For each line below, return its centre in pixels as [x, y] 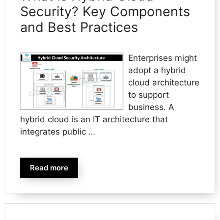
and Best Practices [79, 27]
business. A [151, 107]
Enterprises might [162, 58]
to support [148, 95]
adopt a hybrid [157, 70]
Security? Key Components [105, 11]
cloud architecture [164, 82]
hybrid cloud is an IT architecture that [94, 119]
